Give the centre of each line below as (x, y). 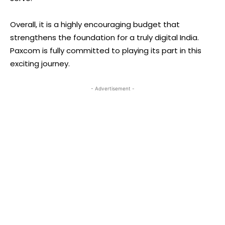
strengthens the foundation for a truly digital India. (104, 37)
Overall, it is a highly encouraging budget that (95, 24)
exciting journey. (40, 63)
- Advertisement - (113, 88)
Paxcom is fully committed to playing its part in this (106, 50)
